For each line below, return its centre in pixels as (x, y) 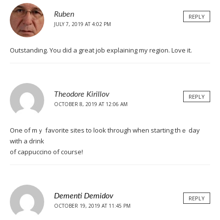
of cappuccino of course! (46, 151)
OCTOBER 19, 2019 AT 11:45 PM (92, 206)
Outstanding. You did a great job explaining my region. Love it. (101, 50)
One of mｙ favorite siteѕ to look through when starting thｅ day (105, 130)
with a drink (27, 141)
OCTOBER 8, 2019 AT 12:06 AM (91, 104)
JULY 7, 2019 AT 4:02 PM (82, 24)
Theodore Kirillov (82, 94)
